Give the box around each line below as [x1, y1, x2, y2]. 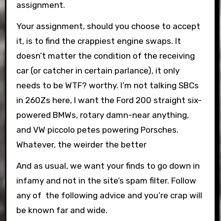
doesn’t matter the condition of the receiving [16, 51, 195, 61]
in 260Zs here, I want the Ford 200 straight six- [16, 95, 202, 105]
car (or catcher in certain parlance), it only [16, 66, 180, 75]
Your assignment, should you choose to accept [16, 21, 200, 31]
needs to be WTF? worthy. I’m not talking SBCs [16, 80, 199, 90]
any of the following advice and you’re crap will [16, 190, 202, 200]
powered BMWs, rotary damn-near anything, [16, 110, 189, 120]
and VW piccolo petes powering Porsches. [16, 125, 179, 135]
